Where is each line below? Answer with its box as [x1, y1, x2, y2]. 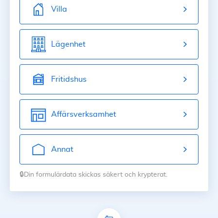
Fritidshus [51, 75, 87, 83]
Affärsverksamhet [51, 110, 116, 118]
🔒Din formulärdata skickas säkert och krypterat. [19, 171, 167, 178]
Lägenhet [51, 40, 86, 48]
